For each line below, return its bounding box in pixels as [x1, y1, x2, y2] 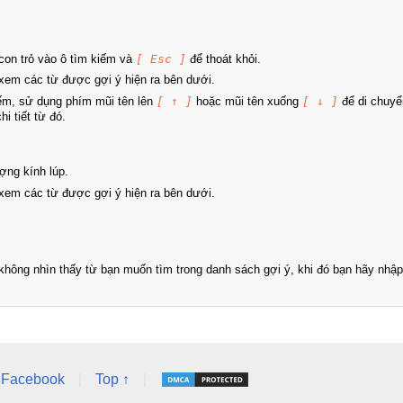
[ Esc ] [136, 51, 186, 66]
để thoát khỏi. [186, 51, 261, 66]
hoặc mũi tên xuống [193, 94, 302, 108]
